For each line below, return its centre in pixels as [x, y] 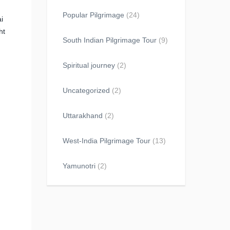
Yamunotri [79, 166]
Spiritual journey [89, 65]
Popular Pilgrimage [93, 15]
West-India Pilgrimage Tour [107, 141]
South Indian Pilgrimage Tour [110, 40]
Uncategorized [86, 90]
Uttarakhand [83, 116]
